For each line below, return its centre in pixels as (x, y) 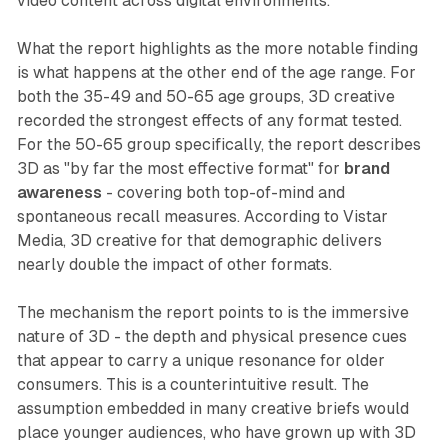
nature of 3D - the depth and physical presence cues (211, 337)
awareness (59, 193)
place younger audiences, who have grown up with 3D (216, 433)
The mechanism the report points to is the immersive (212, 313)
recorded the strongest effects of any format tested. (209, 121)
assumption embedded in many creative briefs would (212, 409)
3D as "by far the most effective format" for (180, 169)
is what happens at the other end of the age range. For (216, 73)
